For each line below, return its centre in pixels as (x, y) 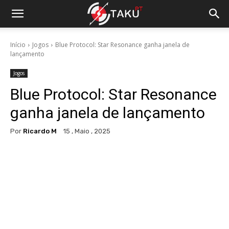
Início (18, 45)
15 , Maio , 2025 (87, 131)
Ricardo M (40, 131)
